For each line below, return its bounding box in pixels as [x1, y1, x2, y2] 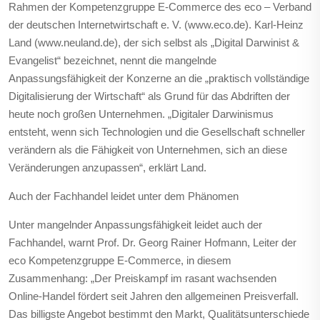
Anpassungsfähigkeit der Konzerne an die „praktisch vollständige [9, 72, 309, 84]
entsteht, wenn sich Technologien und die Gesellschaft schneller [9, 126, 305, 138]
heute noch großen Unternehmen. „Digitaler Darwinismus [9, 108, 274, 120]
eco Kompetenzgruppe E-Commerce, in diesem [9, 254, 231, 266]
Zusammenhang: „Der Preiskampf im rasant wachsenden [9, 272, 276, 284]
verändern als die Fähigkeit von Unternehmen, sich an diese [9, 144, 287, 156]
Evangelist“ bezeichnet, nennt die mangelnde [9, 54, 216, 66]
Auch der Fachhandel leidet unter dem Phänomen [9, 190, 239, 202]
